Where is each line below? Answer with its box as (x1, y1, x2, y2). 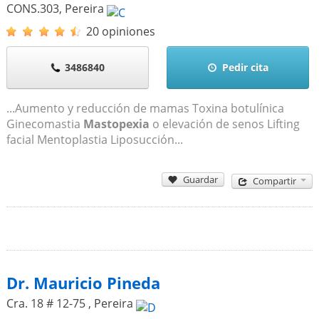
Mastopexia (83, 115, 150, 132)
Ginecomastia (6, 115, 83, 132)
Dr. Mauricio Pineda (6, 271, 160, 294)
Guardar (183, 172, 219, 186)
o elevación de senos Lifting (149, 115, 300, 132)
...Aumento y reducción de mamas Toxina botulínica (6, 100, 284, 116)
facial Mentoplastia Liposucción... (6, 131, 183, 147)
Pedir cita (222, 60, 269, 74)
